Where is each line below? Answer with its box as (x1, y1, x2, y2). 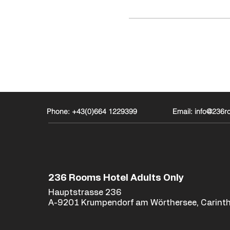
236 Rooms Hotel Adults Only (48, 174, 184, 183)
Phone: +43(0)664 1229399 (46, 106, 137, 116)
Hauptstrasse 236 (48, 188, 122, 197)
